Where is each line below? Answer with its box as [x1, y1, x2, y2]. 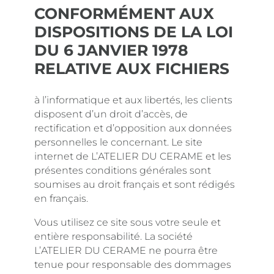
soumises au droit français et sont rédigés [34, 179, 235, 190]
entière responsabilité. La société [34, 231, 193, 242]
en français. [34, 193, 88, 204]
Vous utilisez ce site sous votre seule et [34, 217, 221, 228]
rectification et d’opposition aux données [34, 122, 232, 134]
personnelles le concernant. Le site [34, 136, 202, 148]
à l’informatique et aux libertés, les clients [34, 94, 232, 106]
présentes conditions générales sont [34, 165, 211, 176]
